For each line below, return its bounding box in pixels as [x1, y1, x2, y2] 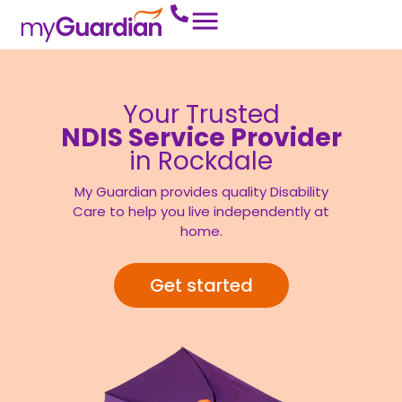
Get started [149, 273, 253, 299]
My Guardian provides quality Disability [74, 182, 328, 201]
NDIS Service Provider [60, 120, 342, 155]
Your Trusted [122, 97, 280, 132]
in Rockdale [129, 144, 273, 179]
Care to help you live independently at [73, 202, 329, 221]
